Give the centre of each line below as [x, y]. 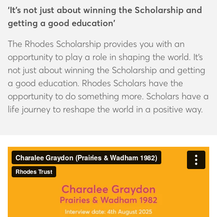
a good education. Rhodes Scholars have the [95, 83]
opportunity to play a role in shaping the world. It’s [105, 57]
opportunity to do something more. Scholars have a [108, 96]
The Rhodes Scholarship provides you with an [96, 44]
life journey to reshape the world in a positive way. [107, 109]
